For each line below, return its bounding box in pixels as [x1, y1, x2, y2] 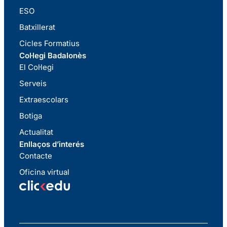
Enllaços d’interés [19, 139, 84, 149]
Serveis [19, 78, 47, 88]
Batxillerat [19, 22, 55, 32]
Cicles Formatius [19, 38, 80, 48]
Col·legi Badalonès [19, 50, 86, 60]
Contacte [19, 150, 52, 161]
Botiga [19, 110, 42, 121]
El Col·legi [19, 62, 54, 72]
